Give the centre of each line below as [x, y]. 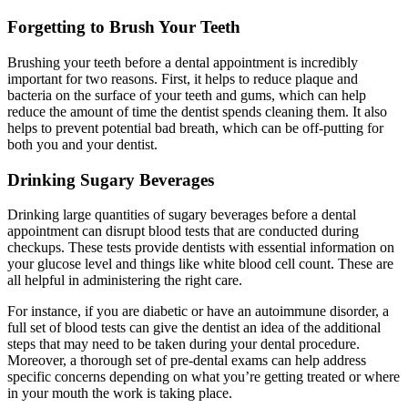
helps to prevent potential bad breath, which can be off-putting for [195, 127]
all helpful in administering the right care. [125, 280]
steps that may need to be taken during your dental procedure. [184, 344]
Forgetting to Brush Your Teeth [124, 27]
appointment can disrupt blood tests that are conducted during [183, 231]
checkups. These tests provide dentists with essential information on [201, 248]
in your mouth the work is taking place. [120, 393]
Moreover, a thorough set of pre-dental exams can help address [187, 361]
